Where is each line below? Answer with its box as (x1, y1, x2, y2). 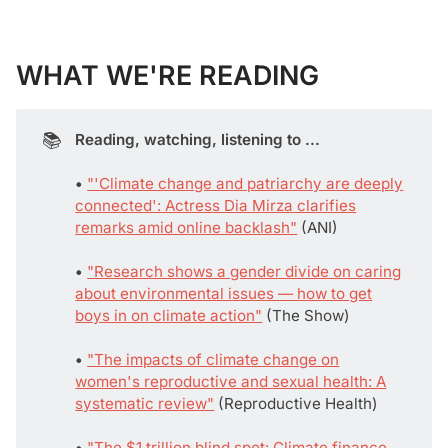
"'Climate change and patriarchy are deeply (87, 173, 404, 193)
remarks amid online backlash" (75, 217, 298, 237)
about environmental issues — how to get (75, 283, 373, 303)
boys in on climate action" (75, 305, 263, 325)
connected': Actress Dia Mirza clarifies (75, 195, 357, 215)
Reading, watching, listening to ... (75, 129, 321, 149)
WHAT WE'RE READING (16, 59, 319, 92)
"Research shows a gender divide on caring (87, 261, 402, 281)
